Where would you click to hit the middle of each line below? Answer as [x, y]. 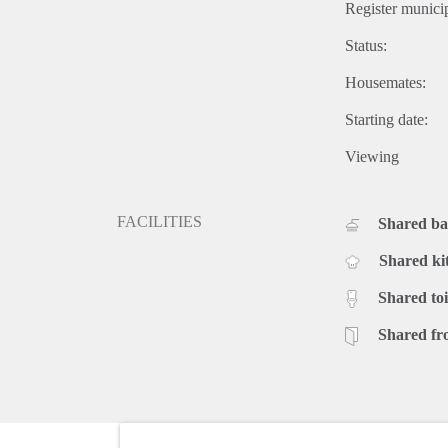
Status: [366, 45]
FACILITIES [159, 221]
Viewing [372, 156]
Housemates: [385, 82]
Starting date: [386, 119]
